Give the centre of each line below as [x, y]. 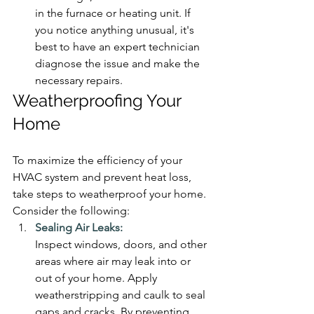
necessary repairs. [79, 80]
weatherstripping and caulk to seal [122, 294]
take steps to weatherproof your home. [111, 193]
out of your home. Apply [97, 278]
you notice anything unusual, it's [116, 29]
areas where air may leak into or [114, 261]
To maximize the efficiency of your [99, 160]
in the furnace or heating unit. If [114, 13]
